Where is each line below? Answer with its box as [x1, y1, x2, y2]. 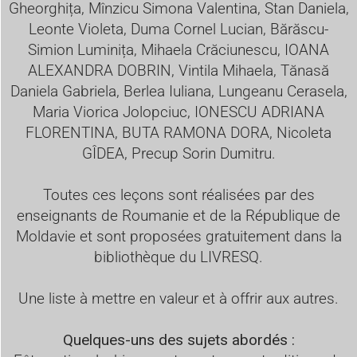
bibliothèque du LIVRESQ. [94, 247, 263, 266]
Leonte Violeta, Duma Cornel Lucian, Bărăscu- [29, 19, 328, 38]
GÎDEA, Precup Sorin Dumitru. [81, 143, 276, 163]
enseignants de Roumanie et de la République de [17, 206, 340, 225]
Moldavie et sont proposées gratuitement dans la [15, 226, 342, 245]
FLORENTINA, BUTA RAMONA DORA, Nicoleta [25, 123, 331, 142]
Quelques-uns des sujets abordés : [62, 330, 295, 349]
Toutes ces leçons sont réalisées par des [42, 185, 315, 204]
